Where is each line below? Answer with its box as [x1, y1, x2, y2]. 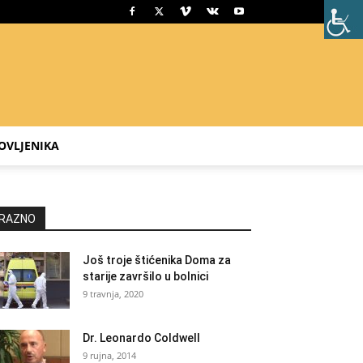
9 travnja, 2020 [83, 288, 143, 300]
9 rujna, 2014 [83, 349, 136, 361]
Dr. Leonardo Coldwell [83, 331, 200, 344]
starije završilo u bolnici [83, 270, 208, 283]
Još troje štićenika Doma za [83, 254, 231, 267]
